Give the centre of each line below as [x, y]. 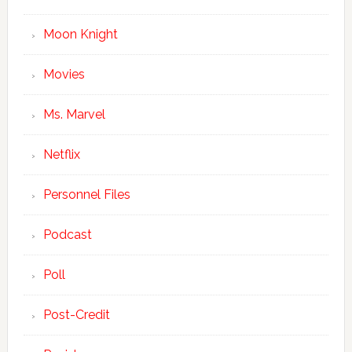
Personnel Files [86, 194]
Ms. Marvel [74, 114]
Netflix [61, 154]
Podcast [67, 235]
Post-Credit [76, 315]
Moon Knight [80, 34]
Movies [64, 74]
